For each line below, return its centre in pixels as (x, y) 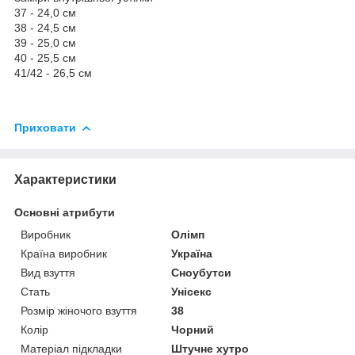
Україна (192, 253)
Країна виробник (64, 253)
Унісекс (192, 291)
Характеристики (65, 179)
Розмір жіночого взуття (79, 310)
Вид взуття (48, 272)
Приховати (45, 127)
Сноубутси (202, 272)
